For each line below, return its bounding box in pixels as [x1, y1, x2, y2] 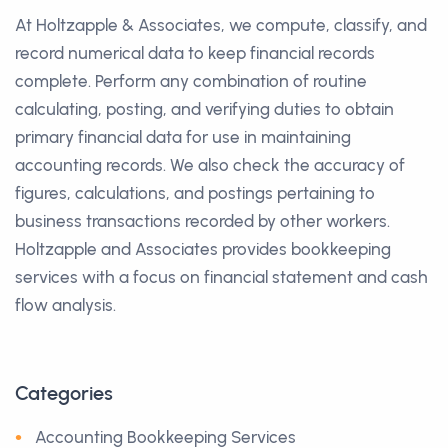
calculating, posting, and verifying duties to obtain [15, 98, 394, 119]
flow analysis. [15, 294, 116, 315]
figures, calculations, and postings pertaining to [15, 182, 375, 203]
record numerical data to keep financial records [15, 42, 375, 63]
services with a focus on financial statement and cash [15, 266, 428, 287]
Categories [15, 380, 113, 405]
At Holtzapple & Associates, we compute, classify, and [15, 14, 427, 35]
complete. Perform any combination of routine [15, 70, 367, 91]
